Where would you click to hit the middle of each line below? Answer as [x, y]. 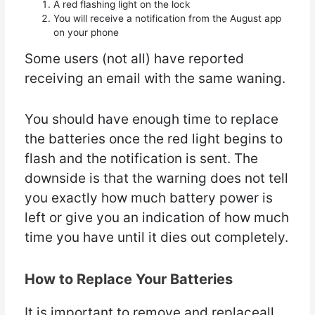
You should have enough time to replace [151, 120]
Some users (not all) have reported [134, 58]
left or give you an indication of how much [156, 218]
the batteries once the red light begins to [153, 139]
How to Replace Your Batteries [128, 279]
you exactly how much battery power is [148, 198]
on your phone [86, 33]
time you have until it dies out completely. [156, 238]
